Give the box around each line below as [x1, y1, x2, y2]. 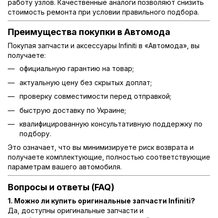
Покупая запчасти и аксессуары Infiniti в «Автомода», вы [8, 41, 200, 50]
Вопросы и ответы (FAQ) [8, 182, 114, 192]
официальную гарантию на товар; [19, 64, 134, 73]
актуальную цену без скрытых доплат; [19, 78, 152, 87]
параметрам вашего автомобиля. [8, 163, 122, 171]
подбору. [19, 129, 51, 138]
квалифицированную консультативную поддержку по [19, 120, 202, 128]
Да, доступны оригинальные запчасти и [8, 206, 144, 215]
